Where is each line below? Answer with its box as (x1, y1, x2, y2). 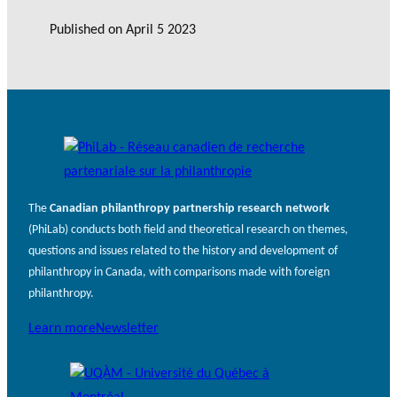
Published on (50, 23, 126, 38)
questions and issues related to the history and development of (28, 244, 338, 258)
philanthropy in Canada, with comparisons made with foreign (28, 265, 330, 279)
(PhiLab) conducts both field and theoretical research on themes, (28, 222, 348, 237)
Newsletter (96, 322, 159, 337)
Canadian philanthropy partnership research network (50, 201, 330, 215)
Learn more (28, 322, 96, 337)
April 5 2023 (126, 23, 196, 38)
